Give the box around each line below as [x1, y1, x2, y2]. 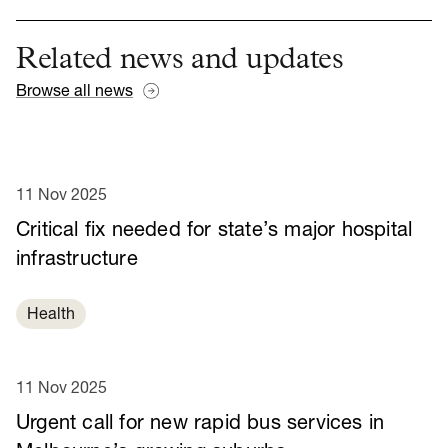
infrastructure [16, 250, 138, 271]
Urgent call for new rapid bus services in [16, 413, 385, 434]
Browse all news [16, 84, 133, 101]
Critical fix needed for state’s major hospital [16, 221, 413, 242]
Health [27, 307, 75, 324]
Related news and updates [16, 47, 344, 78]
